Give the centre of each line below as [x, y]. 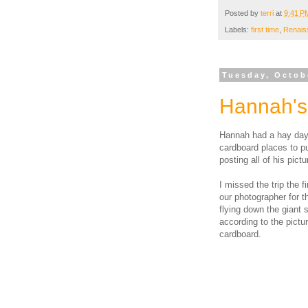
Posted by [243, 13]
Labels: [238, 30]
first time [265, 30]
